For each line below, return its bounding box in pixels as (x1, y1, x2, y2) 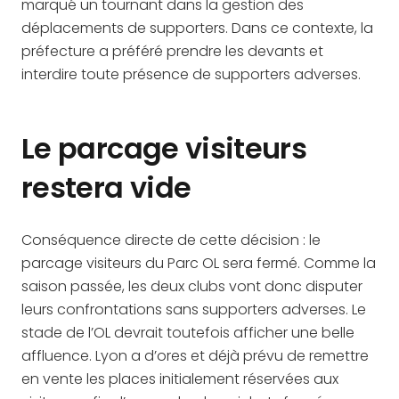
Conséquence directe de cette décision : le (21, 230, 321, 250)
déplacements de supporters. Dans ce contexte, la (21, 18, 373, 38)
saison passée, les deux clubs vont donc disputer (21, 276, 362, 297)
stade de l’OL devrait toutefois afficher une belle (21, 322, 354, 343)
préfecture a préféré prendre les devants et (21, 41, 323, 61)
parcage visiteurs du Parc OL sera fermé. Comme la (21, 253, 376, 273)
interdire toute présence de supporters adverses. (21, 64, 361, 85)
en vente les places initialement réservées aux (21, 369, 338, 389)
